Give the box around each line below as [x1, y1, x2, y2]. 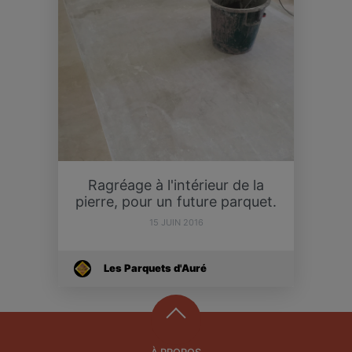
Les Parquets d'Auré [104, 262, 207, 275]
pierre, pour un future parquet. [75, 192, 277, 210]
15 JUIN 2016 [148, 216, 203, 228]
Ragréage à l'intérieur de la [88, 176, 264, 193]
